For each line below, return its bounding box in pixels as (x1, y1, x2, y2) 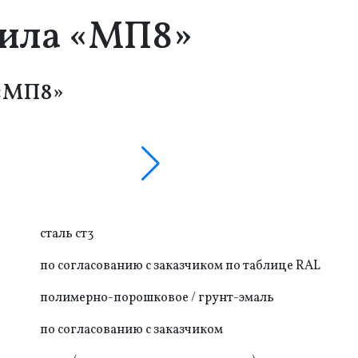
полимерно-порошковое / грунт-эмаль (40, 288, 274, 307)
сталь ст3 (40, 225, 93, 243)
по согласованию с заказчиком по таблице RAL (40, 257, 320, 275)
